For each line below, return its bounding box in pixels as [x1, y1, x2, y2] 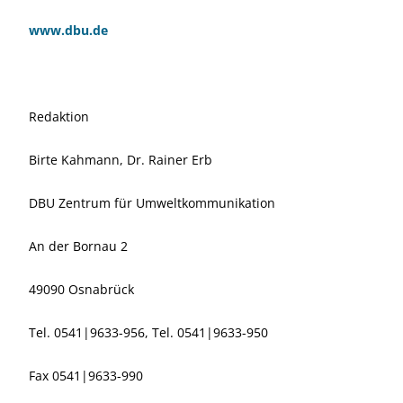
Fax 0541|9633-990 [29, 366, 143, 384]
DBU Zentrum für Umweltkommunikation [29, 193, 275, 211]
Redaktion [29, 107, 89, 125]
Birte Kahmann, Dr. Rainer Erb [29, 150, 212, 168]
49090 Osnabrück [29, 280, 134, 298]
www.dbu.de [29, 21, 108, 39]
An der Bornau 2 [29, 237, 128, 255]
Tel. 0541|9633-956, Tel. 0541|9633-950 [29, 323, 268, 341]
